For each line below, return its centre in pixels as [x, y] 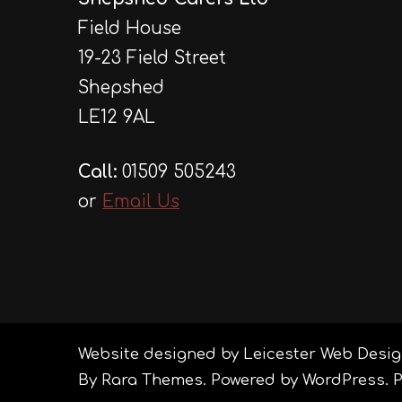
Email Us [141, 202]
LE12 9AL [117, 117]
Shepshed [121, 87]
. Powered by [253, 380]
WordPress [344, 380]
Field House [130, 28]
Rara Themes [152, 380]
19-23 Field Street [152, 57]
